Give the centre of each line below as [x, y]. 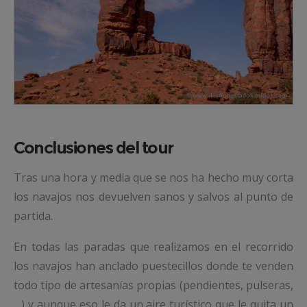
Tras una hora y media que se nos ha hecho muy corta [153, 178]
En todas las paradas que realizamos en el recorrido [153, 247]
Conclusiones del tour [94, 148]
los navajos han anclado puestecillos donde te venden [153, 266]
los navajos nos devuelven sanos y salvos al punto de [153, 197]
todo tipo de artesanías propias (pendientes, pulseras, [153, 285]
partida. [33, 216]
